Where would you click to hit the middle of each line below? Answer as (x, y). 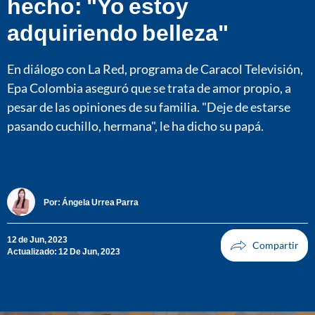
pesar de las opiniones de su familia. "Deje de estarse (149, 107)
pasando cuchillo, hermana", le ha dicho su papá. (135, 126)
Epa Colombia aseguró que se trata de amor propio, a (149, 88)
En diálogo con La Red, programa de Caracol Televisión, (155, 69)
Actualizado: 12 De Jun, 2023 (64, 252)
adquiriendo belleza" (118, 32)
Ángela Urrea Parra (100, 202)
